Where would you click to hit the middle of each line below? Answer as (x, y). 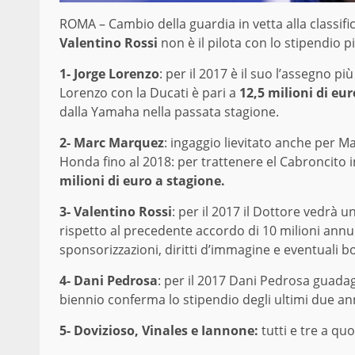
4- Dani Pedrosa (109, 281)
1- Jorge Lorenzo (109, 74)
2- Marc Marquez (112, 143)
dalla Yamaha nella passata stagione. (169, 112)
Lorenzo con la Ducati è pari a (149, 93)
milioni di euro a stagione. (142, 181)
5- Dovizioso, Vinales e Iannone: (159, 331)
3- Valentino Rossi (116, 212)
